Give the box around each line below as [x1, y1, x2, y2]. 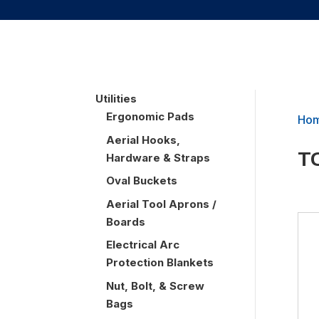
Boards [106, 214, 146, 229]
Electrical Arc [106, 238, 180, 252]
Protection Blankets [106, 256, 214, 270]
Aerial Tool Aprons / [106, 197, 217, 211]
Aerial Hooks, [106, 132, 181, 147]
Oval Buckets [106, 174, 178, 188]
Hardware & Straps [106, 150, 211, 164]
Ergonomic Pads [106, 110, 195, 124]
